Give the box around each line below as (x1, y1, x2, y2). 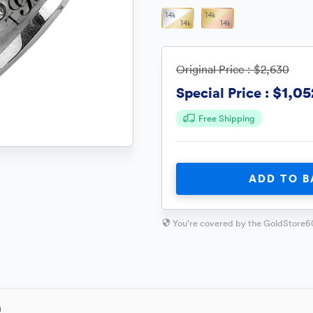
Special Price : (176, 82, 269, 102)
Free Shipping (198, 112, 255, 124)
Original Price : (176, 62, 254, 76)
